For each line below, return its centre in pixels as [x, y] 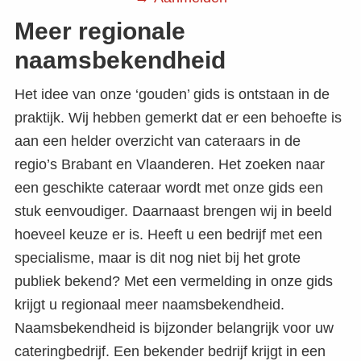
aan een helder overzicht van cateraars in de [158, 141]
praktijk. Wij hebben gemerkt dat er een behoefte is [178, 118]
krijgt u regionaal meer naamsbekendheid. [149, 305]
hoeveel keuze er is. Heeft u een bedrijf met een [168, 235]
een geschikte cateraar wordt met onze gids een [169, 188]
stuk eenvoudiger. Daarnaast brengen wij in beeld [173, 212]
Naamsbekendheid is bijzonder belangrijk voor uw [174, 328]
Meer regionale [100, 31]
